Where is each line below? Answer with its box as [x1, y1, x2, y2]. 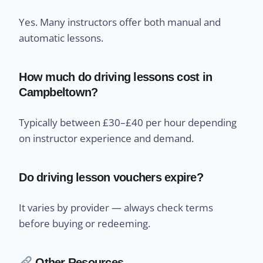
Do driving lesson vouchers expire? [19, 171, 203, 184]
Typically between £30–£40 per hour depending [19, 116, 237, 130]
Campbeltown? [19, 86, 98, 99]
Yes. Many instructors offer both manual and [19, 15, 221, 29]
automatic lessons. [19, 31, 104, 45]
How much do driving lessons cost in [19, 70, 213, 84]
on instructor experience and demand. [19, 131, 194, 146]
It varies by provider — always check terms [19, 201, 214, 215]
